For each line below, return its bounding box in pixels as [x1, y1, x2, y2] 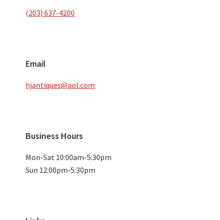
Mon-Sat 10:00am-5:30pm [26, 152, 112, 163]
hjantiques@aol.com [26, 80, 95, 90]
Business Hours [26, 130, 83, 142]
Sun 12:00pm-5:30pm [26, 165, 96, 175]
